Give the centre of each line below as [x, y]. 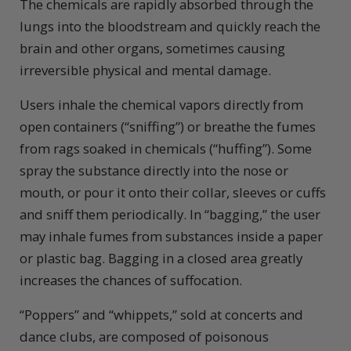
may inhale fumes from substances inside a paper [171, 237]
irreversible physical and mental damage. [145, 71]
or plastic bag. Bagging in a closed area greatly [161, 259]
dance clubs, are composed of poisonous [144, 337]
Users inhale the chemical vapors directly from [161, 105]
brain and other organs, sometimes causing [152, 49]
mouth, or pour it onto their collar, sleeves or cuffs [173, 193]
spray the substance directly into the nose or [154, 171]
